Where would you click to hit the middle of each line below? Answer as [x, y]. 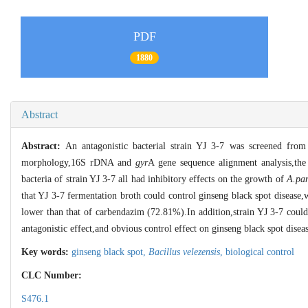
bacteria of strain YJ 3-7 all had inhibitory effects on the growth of [154, 179]
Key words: [46, 252]
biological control [260, 252]
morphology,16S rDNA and [79, 162]
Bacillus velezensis [184, 252]
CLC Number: [53, 275]
